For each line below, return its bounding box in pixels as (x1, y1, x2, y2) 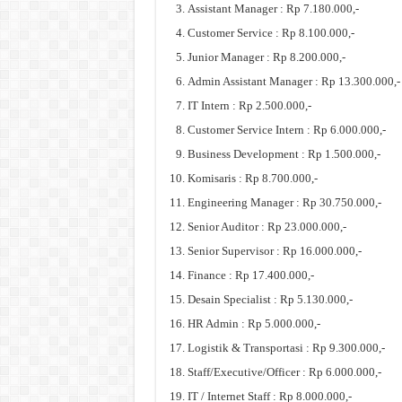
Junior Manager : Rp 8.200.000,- (187, 50, 345, 65)
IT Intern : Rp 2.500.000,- (187, 99, 311, 113)
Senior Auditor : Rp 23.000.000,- (187, 220, 346, 234)
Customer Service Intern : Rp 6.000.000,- (187, 123, 386, 137)
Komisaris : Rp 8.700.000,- (187, 171, 318, 186)
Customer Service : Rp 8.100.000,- (187, 26, 354, 40)
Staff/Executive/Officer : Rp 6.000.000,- (187, 365, 381, 380)
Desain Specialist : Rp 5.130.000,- (187, 293, 353, 307)
